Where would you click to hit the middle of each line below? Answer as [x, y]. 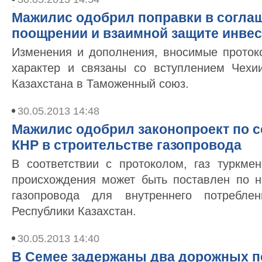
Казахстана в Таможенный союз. [100, 84]
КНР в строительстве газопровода [127, 145]
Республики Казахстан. [74, 211]
